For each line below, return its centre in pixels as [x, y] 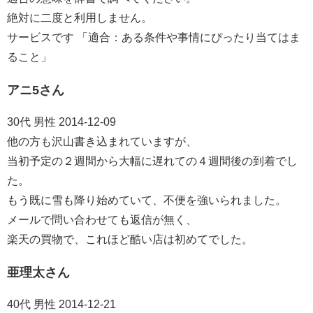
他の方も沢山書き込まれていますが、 [102, 142]
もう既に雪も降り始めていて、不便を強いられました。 [147, 201]
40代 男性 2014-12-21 [61, 305]
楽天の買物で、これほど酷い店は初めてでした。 [130, 240]
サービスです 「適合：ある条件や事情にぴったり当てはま [154, 38]
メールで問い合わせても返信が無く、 [102, 220]
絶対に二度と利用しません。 [80, 18]
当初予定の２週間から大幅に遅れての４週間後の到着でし [152, 161]
